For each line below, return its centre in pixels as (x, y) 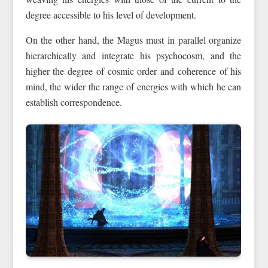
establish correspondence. (74, 102)
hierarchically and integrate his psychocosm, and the (133, 56)
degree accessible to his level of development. (111, 15)
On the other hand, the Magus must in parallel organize (133, 40)
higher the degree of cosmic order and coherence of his (133, 71)
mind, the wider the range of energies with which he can (133, 87)
